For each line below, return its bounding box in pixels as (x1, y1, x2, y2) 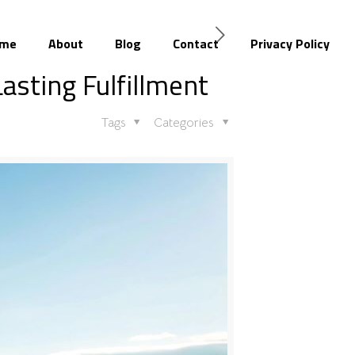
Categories (154, 115, 217, 131)
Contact (172, 34, 219, 53)
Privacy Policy (250, 34, 330, 53)
